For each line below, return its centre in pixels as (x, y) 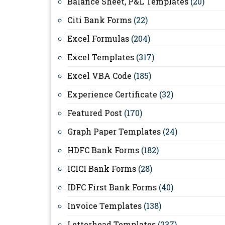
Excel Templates (101, 57)
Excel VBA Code (99, 76)
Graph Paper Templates (114, 131)
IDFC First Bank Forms (112, 187)
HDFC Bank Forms (103, 150)
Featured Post (95, 113)
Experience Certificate (112, 94)
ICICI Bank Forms (102, 168)
